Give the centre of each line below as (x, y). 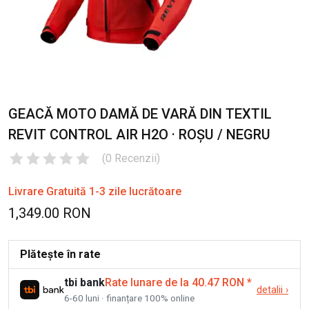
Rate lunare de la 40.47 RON (175, 282)
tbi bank (84, 282)
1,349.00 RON (50, 213)
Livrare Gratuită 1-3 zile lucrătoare (95, 191)
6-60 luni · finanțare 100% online (129, 298)
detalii (270, 290)
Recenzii (136, 158)
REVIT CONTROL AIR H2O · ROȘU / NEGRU (139, 134)
